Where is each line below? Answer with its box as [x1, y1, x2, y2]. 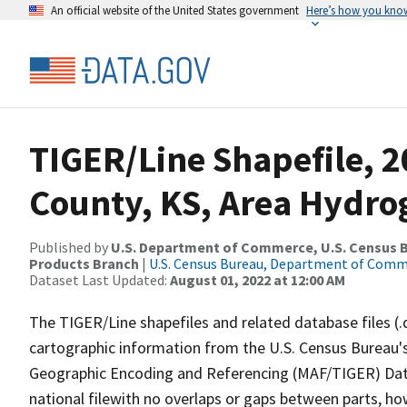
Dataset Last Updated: [29, 271, 170, 289]
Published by [29, 238, 111, 256]
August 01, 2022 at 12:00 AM [170, 271, 345, 289]
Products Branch [29, 254, 139, 273]
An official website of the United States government [51, 3, 299, 17]
